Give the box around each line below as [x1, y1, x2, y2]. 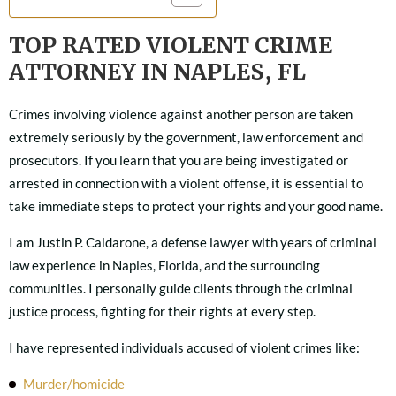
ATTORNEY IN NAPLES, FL [9, 57, 306, 86]
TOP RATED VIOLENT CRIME [9, 31, 332, 59]
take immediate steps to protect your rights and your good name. [9, 198, 383, 214]
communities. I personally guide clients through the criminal [9, 280, 353, 296]
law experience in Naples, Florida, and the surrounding [9, 257, 320, 273]
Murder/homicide [23, 376, 125, 392]
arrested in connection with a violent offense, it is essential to [9, 175, 363, 191]
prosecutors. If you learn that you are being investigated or [9, 152, 348, 168]
